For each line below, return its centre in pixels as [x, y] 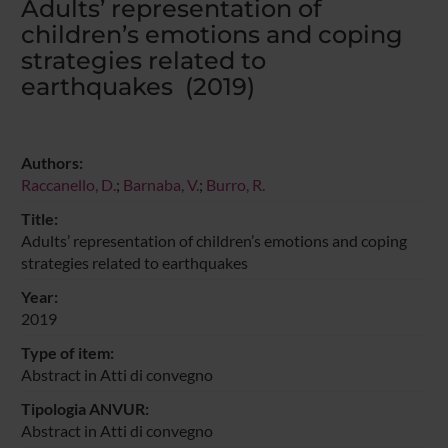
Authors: [51, 162]
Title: [39, 218]
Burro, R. [235, 184]
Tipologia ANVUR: [84, 408]
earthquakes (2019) [137, 86]
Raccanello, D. [68, 184]
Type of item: [67, 352]
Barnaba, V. [160, 184]
